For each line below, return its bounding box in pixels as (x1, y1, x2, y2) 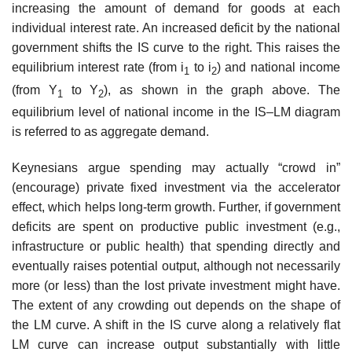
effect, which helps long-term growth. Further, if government (12, 200, 340, 214)
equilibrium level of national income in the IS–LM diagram (12, 104, 340, 119)
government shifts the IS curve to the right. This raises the (12, 41, 340, 55)
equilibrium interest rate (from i (12, 60, 185, 75)
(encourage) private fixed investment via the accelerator (12, 180, 340, 194)
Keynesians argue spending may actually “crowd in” (12, 160, 340, 174)
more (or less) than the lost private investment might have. (12, 278, 340, 292)
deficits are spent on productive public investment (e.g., (12, 219, 340, 233)
